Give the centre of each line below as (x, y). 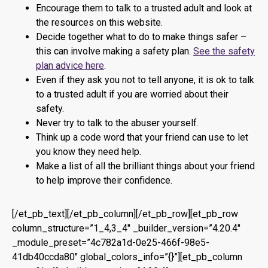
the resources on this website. (99, 23)
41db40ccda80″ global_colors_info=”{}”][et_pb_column (127, 257)
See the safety (224, 51)
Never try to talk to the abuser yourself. (117, 123)
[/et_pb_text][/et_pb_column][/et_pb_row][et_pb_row (125, 214)
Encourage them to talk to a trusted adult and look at (144, 8)
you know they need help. (89, 152)
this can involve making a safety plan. (115, 51)
